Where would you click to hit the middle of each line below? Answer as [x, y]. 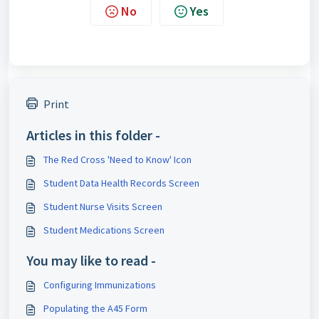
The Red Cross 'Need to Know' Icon [117, 160]
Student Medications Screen [104, 230]
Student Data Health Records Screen [121, 183]
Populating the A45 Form [95, 309]
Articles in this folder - [93, 135]
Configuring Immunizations [100, 285]
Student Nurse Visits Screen [103, 207]
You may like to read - [91, 261]
